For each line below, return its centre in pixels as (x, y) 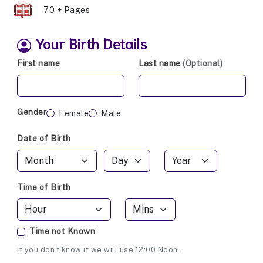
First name (38, 64)
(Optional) (203, 64)
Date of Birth (44, 139)
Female (74, 113)
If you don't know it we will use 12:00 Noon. (98, 250)
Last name (161, 64)
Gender (32, 112)
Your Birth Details (91, 43)
